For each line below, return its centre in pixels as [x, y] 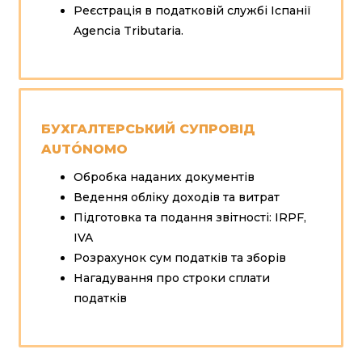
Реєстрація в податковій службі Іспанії [192, 10]
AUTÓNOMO [84, 149]
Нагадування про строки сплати [171, 278]
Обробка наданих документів [164, 177]
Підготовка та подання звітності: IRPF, [189, 217]
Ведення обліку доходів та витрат [176, 197]
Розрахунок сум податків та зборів [179, 257]
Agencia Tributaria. [128, 30]
